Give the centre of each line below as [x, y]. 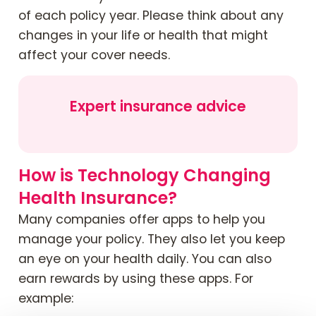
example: [46, 298]
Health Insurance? [98, 197]
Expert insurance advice [158, 106]
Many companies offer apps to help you [142, 219]
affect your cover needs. [94, 55]
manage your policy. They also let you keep [152, 239]
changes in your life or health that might [143, 36]
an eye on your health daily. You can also [145, 259]
